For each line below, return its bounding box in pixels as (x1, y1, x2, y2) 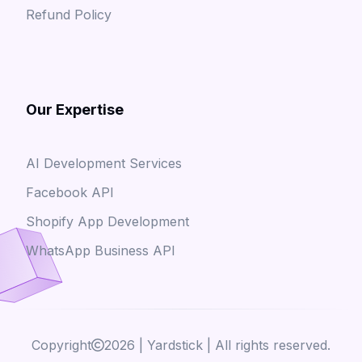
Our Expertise (26, 101, 124, 118)
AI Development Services (26, 155, 182, 171)
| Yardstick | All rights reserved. (135, 337, 330, 353)
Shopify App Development (26, 213, 189, 229)
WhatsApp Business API (26, 242, 175, 259)
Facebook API (26, 184, 114, 200)
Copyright (32, 337, 91, 353)
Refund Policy (26, 6, 112, 23)
